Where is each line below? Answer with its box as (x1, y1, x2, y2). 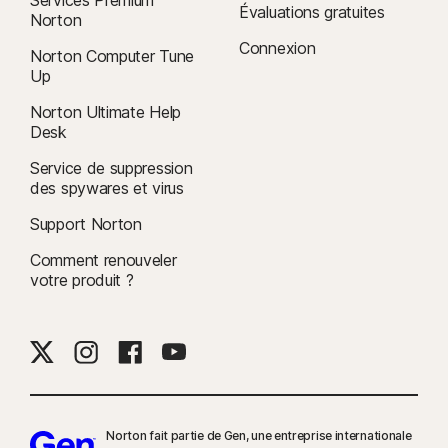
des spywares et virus (30, 178, 184, 199)
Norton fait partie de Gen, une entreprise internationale (106, 428, 412, 444)
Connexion (239, 38, 316, 59)
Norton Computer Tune (30, 46, 194, 67)
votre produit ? (30, 270, 134, 291)
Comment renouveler (30, 250, 177, 271)
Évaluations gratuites (239, 2, 385, 23)
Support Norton (30, 214, 142, 235)
